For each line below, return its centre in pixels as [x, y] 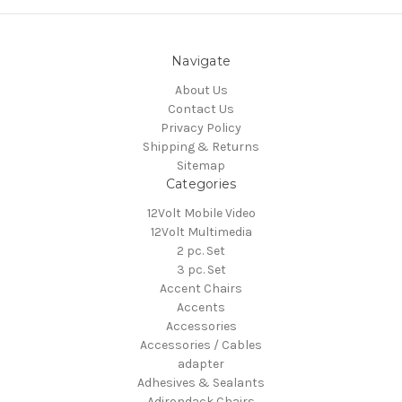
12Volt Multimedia [201, 232]
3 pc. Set [201, 269]
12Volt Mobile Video [201, 213]
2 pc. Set [201, 250]
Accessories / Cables [201, 345]
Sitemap [201, 165]
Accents [201, 307]
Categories [201, 184]
